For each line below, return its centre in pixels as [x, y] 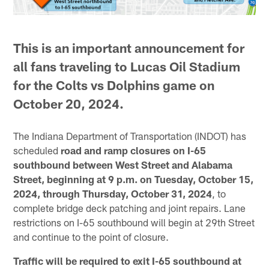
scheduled [37, 150]
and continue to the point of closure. [91, 236]
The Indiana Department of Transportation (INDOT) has [130, 135]
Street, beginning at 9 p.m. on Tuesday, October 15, [134, 179]
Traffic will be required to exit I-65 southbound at [128, 260]
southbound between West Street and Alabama [123, 164]
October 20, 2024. [69, 103]
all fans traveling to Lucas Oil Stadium [127, 66]
